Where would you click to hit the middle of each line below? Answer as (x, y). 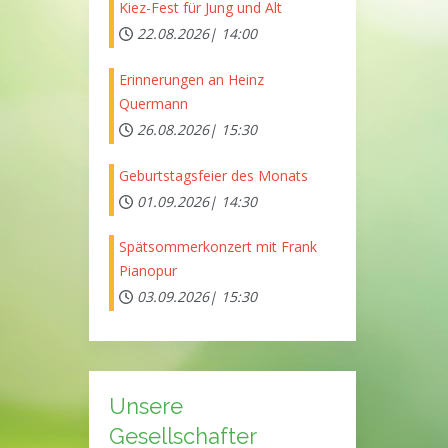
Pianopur (147, 271)
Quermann (153, 103)
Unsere (145, 405)
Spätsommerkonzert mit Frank (217, 247)
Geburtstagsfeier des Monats (213, 175)
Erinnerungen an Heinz (191, 79)
